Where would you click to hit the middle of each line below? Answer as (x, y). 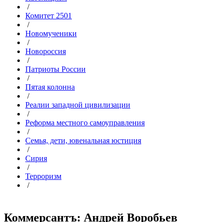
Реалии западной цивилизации (78, 105)
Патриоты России (55, 69)
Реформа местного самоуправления (85, 123)
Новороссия (46, 51)
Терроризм (43, 176)
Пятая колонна (50, 87)
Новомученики (51, 33)
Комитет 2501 (49, 16)
